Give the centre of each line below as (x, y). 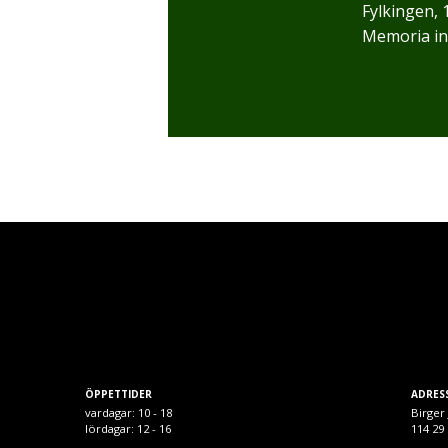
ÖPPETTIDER (119, 394)
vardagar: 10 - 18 (129, 413)
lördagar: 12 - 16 (128, 429)
